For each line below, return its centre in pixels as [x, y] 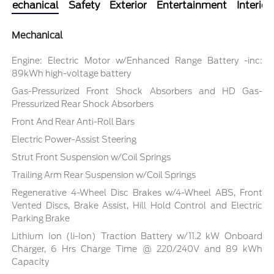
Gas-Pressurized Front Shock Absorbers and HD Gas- [137, 91]
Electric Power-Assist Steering [74, 139]
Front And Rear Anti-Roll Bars [73, 121]
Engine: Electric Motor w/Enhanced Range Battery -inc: [137, 60]
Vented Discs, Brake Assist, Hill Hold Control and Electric [137, 205]
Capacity [31, 261]
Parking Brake [41, 218]
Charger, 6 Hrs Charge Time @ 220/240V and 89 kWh [137, 249]
